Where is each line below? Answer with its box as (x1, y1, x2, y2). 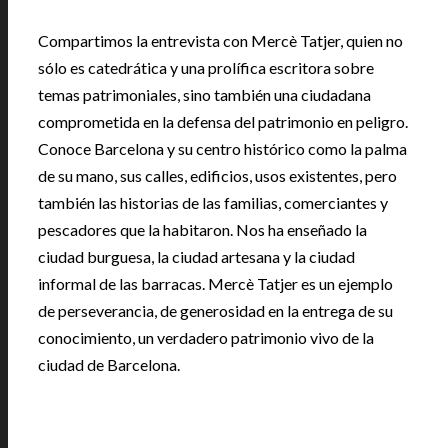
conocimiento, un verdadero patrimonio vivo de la (38, 328, 374, 348)
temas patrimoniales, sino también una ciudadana (38, 85, 371, 105)
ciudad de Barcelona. (38, 355, 180, 375)
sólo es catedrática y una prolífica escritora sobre (38, 58, 374, 78)
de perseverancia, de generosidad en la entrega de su (38, 301, 393, 321)
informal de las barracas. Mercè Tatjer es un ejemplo (38, 274, 393, 294)
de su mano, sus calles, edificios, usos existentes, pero (38, 166, 397, 186)
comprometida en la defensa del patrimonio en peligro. (38, 112, 408, 132)
